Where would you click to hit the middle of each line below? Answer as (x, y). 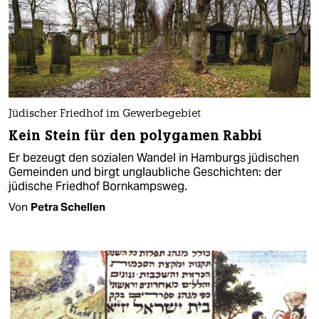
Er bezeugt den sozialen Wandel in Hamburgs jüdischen (154, 157)
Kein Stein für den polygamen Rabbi (136, 135)
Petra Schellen (68, 206)
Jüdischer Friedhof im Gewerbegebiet (105, 114)
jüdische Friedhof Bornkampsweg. (98, 186)
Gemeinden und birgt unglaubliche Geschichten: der (145, 172)
